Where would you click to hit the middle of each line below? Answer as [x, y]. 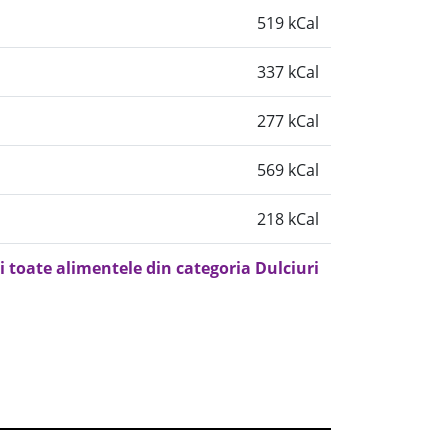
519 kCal [288, 23]
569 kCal [288, 170]
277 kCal [288, 121]
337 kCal [288, 72]
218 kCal [288, 219]
